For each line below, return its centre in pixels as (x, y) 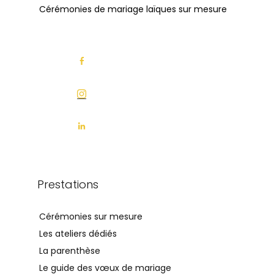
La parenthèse (69, 251)
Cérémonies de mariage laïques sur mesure (133, 9)
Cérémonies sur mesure (91, 217)
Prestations (68, 184)
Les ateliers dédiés (78, 234)
